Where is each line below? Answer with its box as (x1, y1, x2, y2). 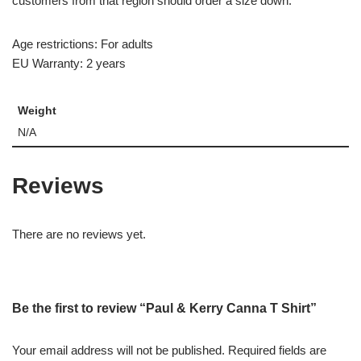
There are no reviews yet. (12, 227, 146, 241)
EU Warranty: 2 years (12, 56, 126, 70)
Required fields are (228, 343, 326, 357)
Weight (17, 104, 56, 117)
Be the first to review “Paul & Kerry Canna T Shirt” (12, 301, 317, 315)
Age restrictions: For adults (12, 37, 153, 51)
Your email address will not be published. (12, 343, 225, 357)
